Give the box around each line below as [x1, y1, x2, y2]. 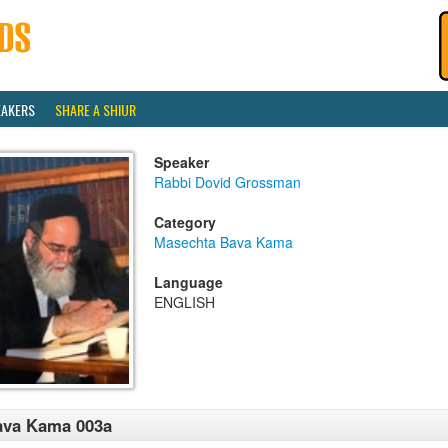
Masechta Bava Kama [154, 232, 293, 252]
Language [154, 272, 223, 292]
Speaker [154, 152, 209, 172]
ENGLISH [154, 292, 215, 312]
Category [154, 212, 216, 232]
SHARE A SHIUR [55, 99, 136, 120]
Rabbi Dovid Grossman [154, 172, 301, 192]
